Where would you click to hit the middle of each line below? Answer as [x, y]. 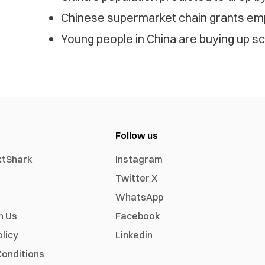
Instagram [139, 159]
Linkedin [134, 235]
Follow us [137, 136]
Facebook [138, 216]
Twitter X [137, 178]
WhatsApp [140, 197]
